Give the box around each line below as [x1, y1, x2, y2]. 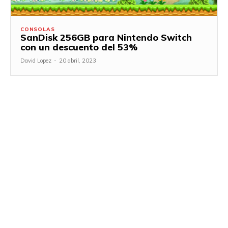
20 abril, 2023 [59, 56, 96, 64]
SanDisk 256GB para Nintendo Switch [20, 31, 192, 43]
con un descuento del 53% [20, 41, 137, 53]
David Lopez [20, 56, 51, 64]
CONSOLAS [20, 25, 55, 33]
